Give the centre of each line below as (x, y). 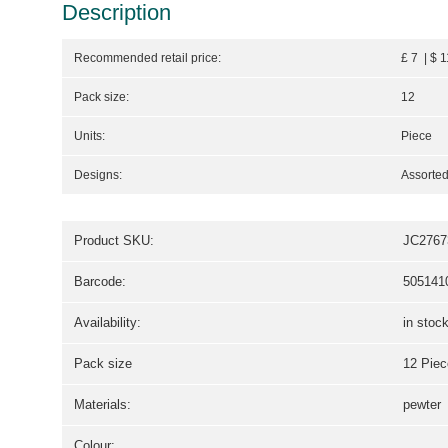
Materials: (102, 405)
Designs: (98, 175)
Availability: (107, 323)
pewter (422, 405)
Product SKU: (114, 241)
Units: (89, 136)
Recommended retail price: (147, 58)
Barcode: (100, 282)
